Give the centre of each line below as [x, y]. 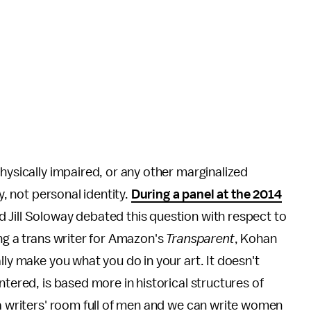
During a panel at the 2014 [206, 194]
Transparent [200, 238]
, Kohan [255, 238]
